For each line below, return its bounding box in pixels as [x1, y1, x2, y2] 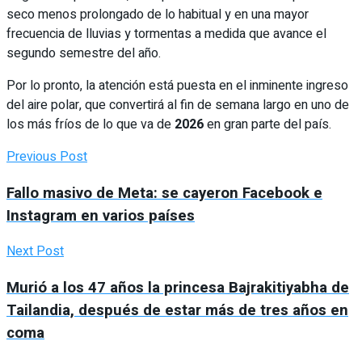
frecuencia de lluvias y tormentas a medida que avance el [6, 23, 326, 44]
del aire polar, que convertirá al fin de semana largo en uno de [6, 95, 349, 115]
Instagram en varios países [6, 204, 195, 227]
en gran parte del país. [204, 114, 331, 134]
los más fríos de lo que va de [6, 114, 175, 134]
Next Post [6, 242, 64, 262]
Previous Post [6, 146, 87, 166]
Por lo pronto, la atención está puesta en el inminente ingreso [6, 75, 348, 95]
